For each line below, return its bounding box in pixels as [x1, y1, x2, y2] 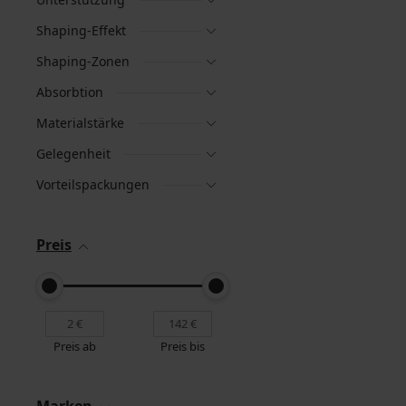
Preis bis [160, 338, 205, 354]
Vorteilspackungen [36, 176, 150, 193]
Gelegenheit [36, 145, 111, 162]
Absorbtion [36, 83, 103, 101]
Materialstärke [36, 114, 124, 131]
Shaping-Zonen [36, 53, 130, 70]
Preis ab [53, 338, 96, 354]
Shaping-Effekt [36, 22, 126, 39]
